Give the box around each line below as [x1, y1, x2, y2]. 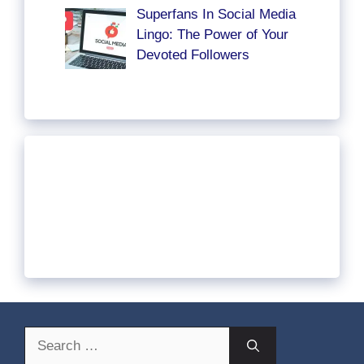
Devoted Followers [136, 46, 249, 63]
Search [24, 328, 67, 344]
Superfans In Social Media [136, 6, 296, 22]
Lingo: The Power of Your [136, 26, 288, 42]
